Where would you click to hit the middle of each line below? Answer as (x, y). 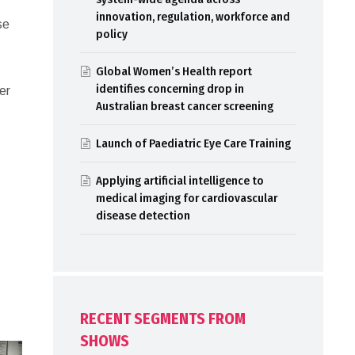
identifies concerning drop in (170, 89)
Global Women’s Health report (174, 72)
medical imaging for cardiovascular (186, 198)
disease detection (143, 216)
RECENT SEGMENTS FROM (162, 319)
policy (111, 34)
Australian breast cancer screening (184, 107)
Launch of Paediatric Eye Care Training (193, 144)
